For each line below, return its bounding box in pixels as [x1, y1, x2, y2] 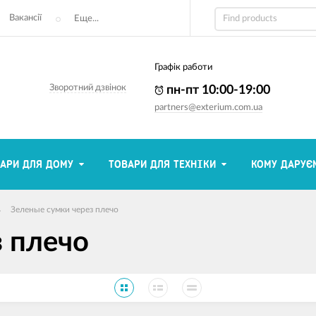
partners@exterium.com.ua [154, 103, 263, 112]
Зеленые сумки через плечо [11, 205, 119, 214]
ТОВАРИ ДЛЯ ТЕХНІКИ [109, 159, 216, 170]
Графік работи [154, 63, 213, 72]
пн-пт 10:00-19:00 [164, 84, 271, 97]
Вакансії [9, 13, 42, 23]
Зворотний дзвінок [49, 83, 127, 92]
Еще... [74, 13, 99, 23]
